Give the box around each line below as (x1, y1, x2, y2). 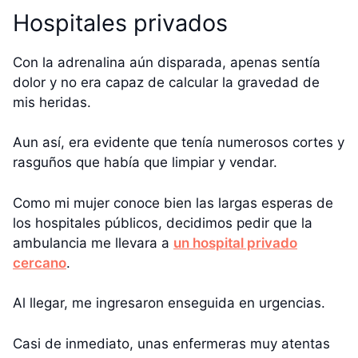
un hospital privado (173, 234, 297, 251)
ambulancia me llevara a (13, 234, 173, 251)
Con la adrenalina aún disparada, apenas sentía (13, 54, 320, 70)
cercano (13, 254, 66, 271)
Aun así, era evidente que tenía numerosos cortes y (13, 134, 344, 151)
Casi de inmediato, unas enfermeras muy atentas (13, 335, 330, 352)
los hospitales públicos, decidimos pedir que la (13, 214, 312, 231)
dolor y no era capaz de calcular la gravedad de (13, 74, 320, 90)
